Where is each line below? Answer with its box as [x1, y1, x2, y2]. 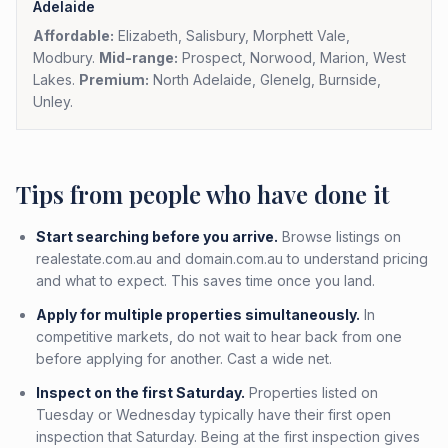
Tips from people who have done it [16, 178, 389, 210]
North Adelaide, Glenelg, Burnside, [149, 71, 381, 88]
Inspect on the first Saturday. [36, 384, 245, 401]
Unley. [33, 93, 73, 110]
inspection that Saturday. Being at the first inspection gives [36, 428, 420, 445]
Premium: [79, 71, 149, 88]
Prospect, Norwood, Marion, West [178, 49, 406, 66]
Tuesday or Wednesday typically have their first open [36, 406, 391, 423]
